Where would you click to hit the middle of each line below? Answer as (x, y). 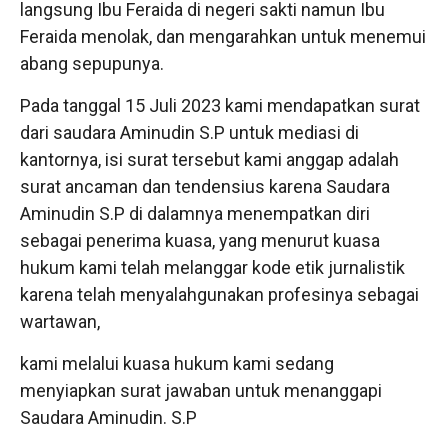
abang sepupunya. (92, 63)
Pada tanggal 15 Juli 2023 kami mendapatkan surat (220, 105)
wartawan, (60, 321)
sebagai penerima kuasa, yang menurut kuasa (200, 240)
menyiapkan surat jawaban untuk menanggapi (201, 390)
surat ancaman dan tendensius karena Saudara (205, 186)
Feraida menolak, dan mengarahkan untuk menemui (223, 36)
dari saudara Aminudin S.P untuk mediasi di (189, 132)
